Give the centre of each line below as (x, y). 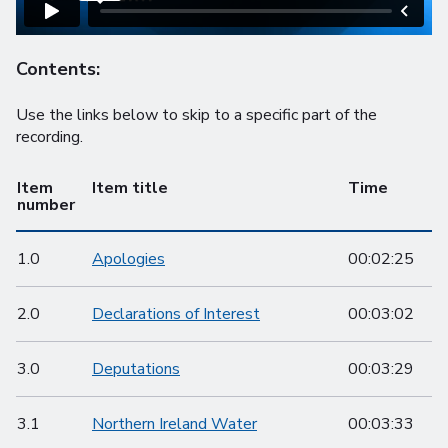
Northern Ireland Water (174, 424)
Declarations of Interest (176, 314)
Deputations (136, 369)
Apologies (128, 259)
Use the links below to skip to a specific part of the (196, 115)
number (46, 205)
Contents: (58, 69)
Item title (130, 188)
